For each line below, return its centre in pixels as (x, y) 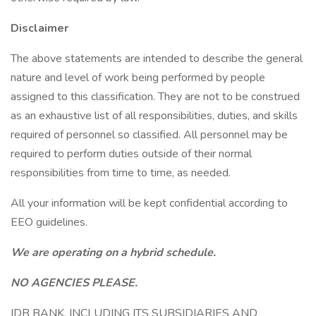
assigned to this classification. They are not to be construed (155, 97)
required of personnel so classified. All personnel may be (149, 135)
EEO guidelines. (49, 222)
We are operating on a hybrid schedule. (115, 253)
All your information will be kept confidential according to (149, 203)
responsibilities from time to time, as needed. (121, 173)
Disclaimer (39, 28)
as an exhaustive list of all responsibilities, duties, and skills (154, 116)
